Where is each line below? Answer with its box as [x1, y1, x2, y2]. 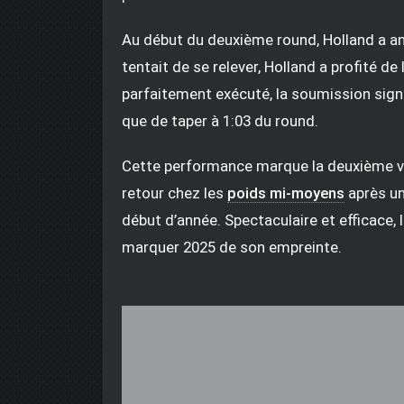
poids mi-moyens [227, 183, 344, 202]
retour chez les [122, 183, 227, 202]
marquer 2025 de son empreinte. [122, 237, 342, 256]
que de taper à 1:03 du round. [122, 111, 318, 130]
